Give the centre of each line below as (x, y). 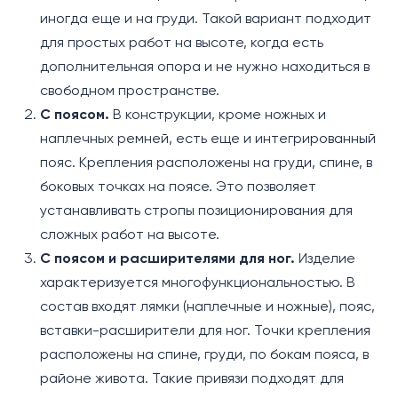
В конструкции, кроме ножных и (218, 115)
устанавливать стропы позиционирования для (196, 211)
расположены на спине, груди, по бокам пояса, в (204, 354)
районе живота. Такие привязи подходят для (192, 378)
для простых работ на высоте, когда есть (182, 43)
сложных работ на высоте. (130, 235)
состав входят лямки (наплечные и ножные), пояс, (207, 306)
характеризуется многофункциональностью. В (198, 283)
